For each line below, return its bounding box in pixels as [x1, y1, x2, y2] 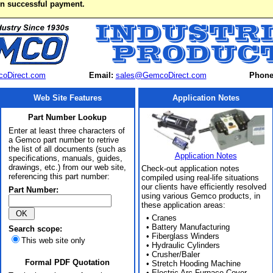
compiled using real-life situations [141, 173, 259, 182]
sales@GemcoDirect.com [115, 71, 207, 80]
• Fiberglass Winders [141, 232, 219, 241]
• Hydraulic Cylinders [141, 241, 220, 250]
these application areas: [141, 200, 225, 210]
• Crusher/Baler [141, 250, 200, 259]
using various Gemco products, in [141, 191, 260, 200]
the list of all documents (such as [8, 144, 126, 154]
